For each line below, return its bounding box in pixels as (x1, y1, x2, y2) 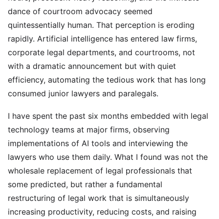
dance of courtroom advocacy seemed (8, 6, 153, 16)
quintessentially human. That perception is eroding (8, 20, 195, 30)
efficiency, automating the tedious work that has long (8, 75, 206, 85)
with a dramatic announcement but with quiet (8, 61, 176, 71)
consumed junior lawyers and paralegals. (8, 88, 158, 98)
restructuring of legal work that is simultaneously (8, 193, 189, 203)
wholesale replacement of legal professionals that (8, 166, 192, 175)
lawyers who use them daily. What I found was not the (8, 152, 208, 162)
